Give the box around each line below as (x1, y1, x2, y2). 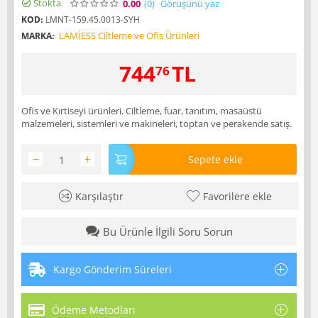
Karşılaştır (75, 189, 124, 203)
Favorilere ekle (202, 189, 272, 203)
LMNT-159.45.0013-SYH (45, 13, 140, 26)
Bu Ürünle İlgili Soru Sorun (102, 224, 233, 238)
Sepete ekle (187, 152, 243, 166)
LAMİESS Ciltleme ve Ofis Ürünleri (59, 28, 199, 42)
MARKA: (21, 29, 54, 42)
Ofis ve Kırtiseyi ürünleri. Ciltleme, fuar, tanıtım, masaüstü (21, 104, 262, 117)
